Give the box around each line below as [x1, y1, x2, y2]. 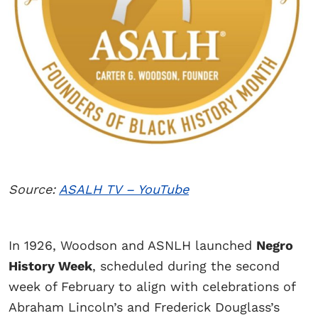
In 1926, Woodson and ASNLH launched [9, 238, 256, 253]
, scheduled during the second [92, 258, 280, 274]
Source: [9, 182, 59, 197]
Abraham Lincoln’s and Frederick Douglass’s [9, 300, 280, 315]
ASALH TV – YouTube [59, 182, 189, 197]
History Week [9, 258, 92, 274]
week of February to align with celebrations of [9, 279, 295, 295]
